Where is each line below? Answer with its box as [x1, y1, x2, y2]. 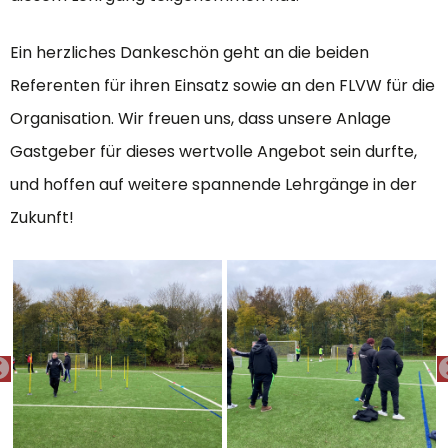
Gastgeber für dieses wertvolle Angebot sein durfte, [10, 139, 417, 163]
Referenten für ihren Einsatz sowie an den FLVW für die [10, 73, 435, 97]
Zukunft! [10, 205, 74, 229]
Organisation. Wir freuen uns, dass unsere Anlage [10, 106, 391, 130]
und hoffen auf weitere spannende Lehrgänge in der [10, 172, 417, 196]
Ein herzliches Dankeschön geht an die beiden [10, 40, 369, 64]
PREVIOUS [11, 364, 104, 385]
